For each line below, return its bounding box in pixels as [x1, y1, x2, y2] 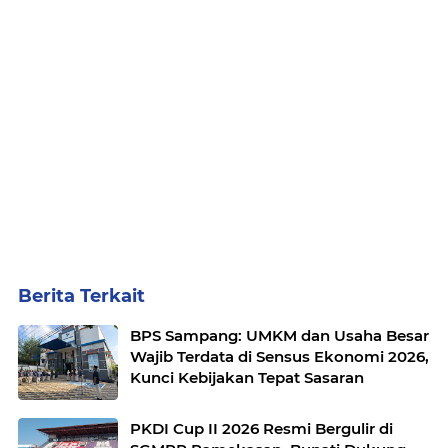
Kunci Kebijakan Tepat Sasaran [130, 368, 364, 388]
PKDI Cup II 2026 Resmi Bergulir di [130, 419, 393, 439]
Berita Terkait [18, 285, 145, 308]
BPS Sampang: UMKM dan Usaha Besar [130, 326, 429, 346]
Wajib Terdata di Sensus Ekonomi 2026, [130, 347, 429, 367]
